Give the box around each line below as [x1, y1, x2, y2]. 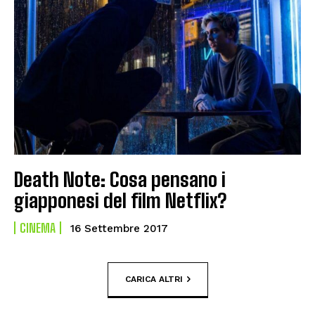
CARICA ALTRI [124, 274, 183, 284]
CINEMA [20, 219, 56, 236]
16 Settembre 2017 [70, 221, 168, 235]
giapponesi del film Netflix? [14, 188, 226, 212]
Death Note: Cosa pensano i [14, 167, 226, 191]
